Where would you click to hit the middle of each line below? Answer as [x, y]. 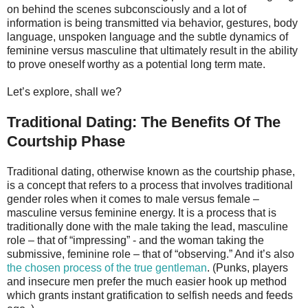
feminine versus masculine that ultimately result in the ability [152, 50]
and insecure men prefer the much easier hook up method [147, 281]
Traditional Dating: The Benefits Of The [144, 122]
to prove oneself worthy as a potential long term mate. [136, 64]
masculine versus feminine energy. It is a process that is [142, 212]
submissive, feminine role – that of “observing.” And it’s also [151, 254]
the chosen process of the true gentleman [107, 267]
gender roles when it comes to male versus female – [133, 199]
